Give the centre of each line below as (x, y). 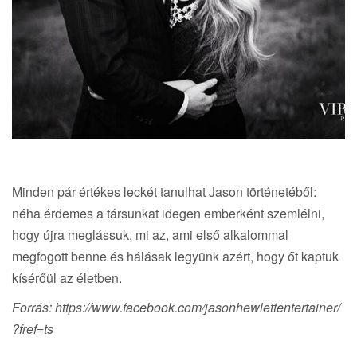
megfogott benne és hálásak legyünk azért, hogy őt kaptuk (175, 257)
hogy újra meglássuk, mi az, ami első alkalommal (150, 235)
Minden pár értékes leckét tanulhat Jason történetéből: (164, 192)
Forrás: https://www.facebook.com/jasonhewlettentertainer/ (176, 308)
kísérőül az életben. (67, 278)
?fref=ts (33, 329)
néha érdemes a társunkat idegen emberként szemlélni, (168, 214)
